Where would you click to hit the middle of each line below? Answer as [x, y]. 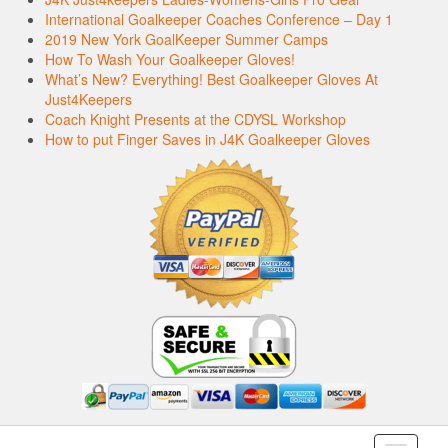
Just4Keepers [88, 99]
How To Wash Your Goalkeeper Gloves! [170, 59]
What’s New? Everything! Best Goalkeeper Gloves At [211, 79]
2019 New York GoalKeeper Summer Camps [186, 39]
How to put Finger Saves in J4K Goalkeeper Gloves [207, 139]
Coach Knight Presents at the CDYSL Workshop [195, 119]
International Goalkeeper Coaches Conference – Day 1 [219, 19]
